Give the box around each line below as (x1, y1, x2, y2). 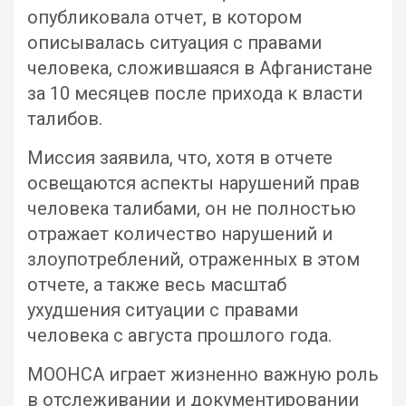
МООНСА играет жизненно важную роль (27, 363, 379, 385)
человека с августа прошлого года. (27, 324, 332, 346)
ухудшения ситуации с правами (27, 299, 298, 321)
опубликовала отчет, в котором (27, 6, 302, 28)
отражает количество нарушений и (27, 223, 333, 245)
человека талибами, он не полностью (27, 198, 356, 219)
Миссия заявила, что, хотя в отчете (27, 147, 333, 169)
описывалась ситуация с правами (27, 32, 322, 53)
